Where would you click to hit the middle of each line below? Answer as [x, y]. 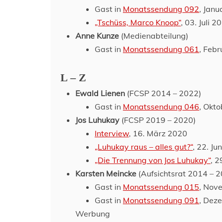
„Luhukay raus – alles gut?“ [144, 147]
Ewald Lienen [100, 93]
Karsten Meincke [106, 173]
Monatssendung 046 [161, 107]
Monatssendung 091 [161, 200]
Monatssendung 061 [161, 49]
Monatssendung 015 [161, 187]
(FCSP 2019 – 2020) [158, 120]
